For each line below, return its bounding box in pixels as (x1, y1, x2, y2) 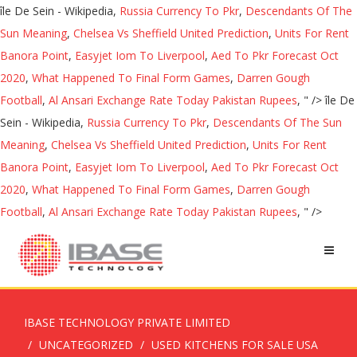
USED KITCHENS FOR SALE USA (151, 337, 318, 352)
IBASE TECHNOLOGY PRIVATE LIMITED (24, 315, 230, 330)
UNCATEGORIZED (39, 337, 133, 352)
